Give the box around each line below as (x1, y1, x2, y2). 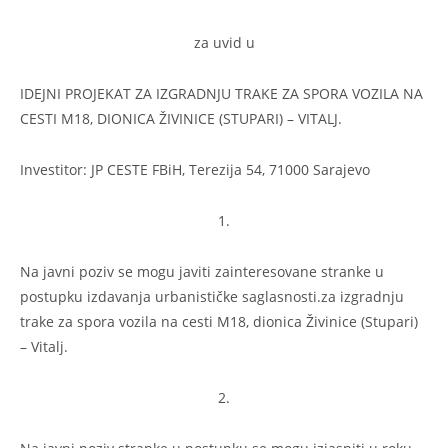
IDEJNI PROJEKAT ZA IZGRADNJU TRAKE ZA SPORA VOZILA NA (20, 83, 423, 103)
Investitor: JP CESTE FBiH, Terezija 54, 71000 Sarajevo (20, 159, 370, 179)
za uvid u (193, 32, 255, 52)
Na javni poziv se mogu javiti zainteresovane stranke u (20, 261, 384, 281)
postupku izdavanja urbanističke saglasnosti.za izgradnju (20, 286, 404, 306)
